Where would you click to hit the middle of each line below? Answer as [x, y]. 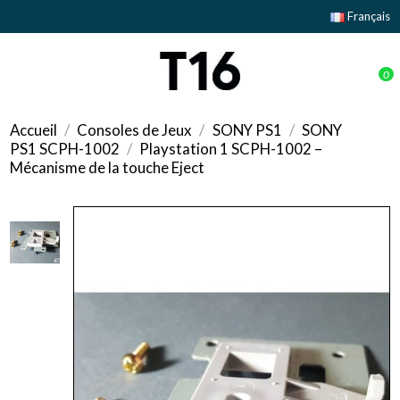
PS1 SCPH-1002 [65, 148]
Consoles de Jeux [135, 129]
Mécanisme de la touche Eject [108, 167]
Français [367, 16]
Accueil [34, 129]
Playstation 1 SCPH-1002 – [231, 148]
